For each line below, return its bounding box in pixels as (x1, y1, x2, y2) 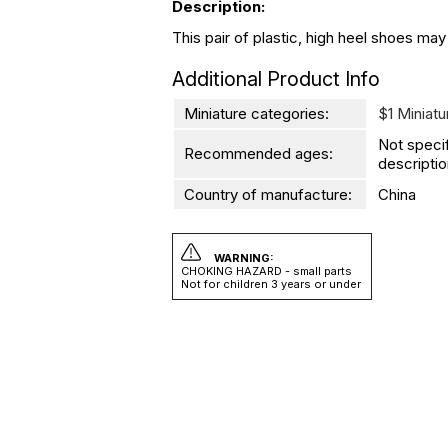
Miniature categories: (184, 104, 329, 123)
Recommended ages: (184, 144, 333, 163)
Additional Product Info (172, 67, 380, 91)
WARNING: (214, 251, 274, 265)
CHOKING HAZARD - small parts (181, 264, 352, 278)
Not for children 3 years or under (181, 277, 361, 291)
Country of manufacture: (184, 185, 352, 204)
